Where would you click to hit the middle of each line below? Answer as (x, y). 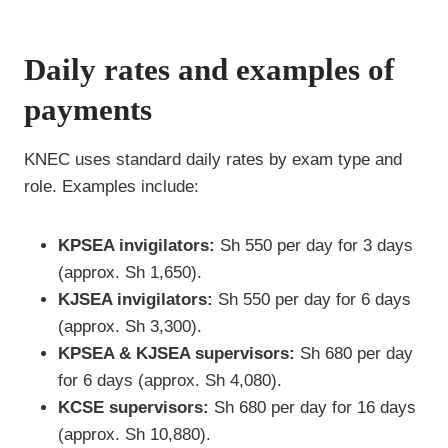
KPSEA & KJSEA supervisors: (176, 353)
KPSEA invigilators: (136, 245)
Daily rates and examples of (209, 70)
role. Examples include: (111, 186)
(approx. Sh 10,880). (134, 434)
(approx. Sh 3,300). (130, 326)
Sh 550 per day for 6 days (312, 299)
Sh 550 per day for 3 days (314, 245)
